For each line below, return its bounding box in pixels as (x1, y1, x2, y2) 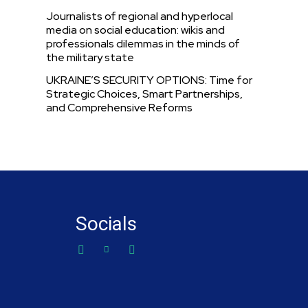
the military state (46, 50, 135, 65)
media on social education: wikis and (46, 23, 225, 37)
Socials (76, 212, 137, 235)
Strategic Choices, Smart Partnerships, (46, 87, 243, 101)
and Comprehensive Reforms (46, 100, 193, 115)
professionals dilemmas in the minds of (46, 36, 241, 51)
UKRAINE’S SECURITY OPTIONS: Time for (46, 73, 253, 87)
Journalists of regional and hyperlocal (46, 9, 234, 23)
